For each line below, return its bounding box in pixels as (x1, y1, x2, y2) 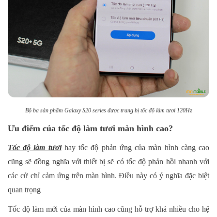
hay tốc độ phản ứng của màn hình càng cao (61, 143, 210, 152)
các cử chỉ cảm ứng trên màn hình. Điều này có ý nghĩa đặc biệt (8, 171, 209, 180)
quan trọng (8, 185, 41, 194)
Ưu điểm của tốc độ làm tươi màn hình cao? (8, 124, 173, 134)
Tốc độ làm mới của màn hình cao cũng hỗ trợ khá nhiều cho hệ (8, 204, 209, 213)
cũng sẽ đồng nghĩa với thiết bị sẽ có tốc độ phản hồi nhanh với (8, 157, 209, 166)
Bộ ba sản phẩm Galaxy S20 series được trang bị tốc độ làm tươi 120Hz (25, 107, 192, 114)
